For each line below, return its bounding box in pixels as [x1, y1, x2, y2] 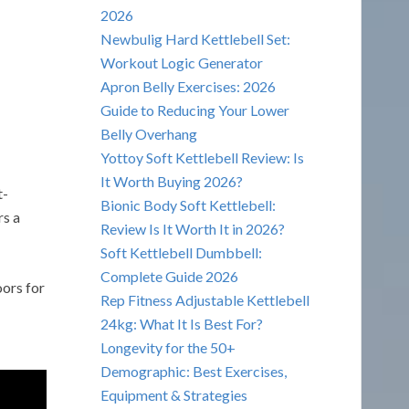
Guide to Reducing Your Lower [100, 100, 289, 119]
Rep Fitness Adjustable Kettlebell [100, 290, 309, 309]
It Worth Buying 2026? [100, 172, 243, 190]
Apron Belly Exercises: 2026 [100, 77, 276, 95]
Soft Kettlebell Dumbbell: [100, 243, 262, 261]
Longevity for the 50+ [100, 338, 236, 356]
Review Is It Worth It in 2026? [100, 219, 285, 237]
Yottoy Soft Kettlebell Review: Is [100, 148, 304, 166]
